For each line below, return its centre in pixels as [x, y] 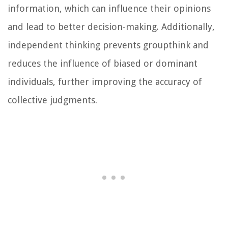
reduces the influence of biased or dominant [103, 64]
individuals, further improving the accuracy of [105, 82]
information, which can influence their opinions [109, 9]
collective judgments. [52, 100]
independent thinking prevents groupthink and [108, 45]
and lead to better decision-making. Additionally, [111, 27]
